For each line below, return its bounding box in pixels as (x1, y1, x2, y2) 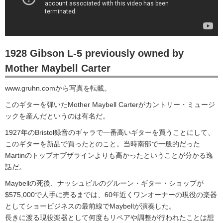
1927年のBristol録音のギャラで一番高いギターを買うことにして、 (5, 128, 215, 136)
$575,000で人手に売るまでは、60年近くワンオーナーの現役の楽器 (5, 190, 217, 199)
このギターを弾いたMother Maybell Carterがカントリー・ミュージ (5, 100, 215, 109)
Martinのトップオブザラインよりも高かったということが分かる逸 (5, 151, 213, 159)
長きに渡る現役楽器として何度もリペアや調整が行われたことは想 (5, 213, 214, 222)
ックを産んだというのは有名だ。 (5, 111, 110, 120)
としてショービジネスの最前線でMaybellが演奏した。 (5, 202, 176, 210)
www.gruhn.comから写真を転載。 (5, 84, 111, 92)
